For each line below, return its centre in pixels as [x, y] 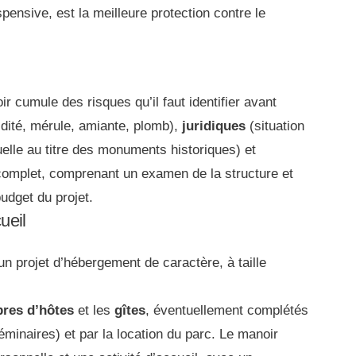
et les [94, 310]
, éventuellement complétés [227, 310]
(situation [275, 126]
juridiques [214, 126]
